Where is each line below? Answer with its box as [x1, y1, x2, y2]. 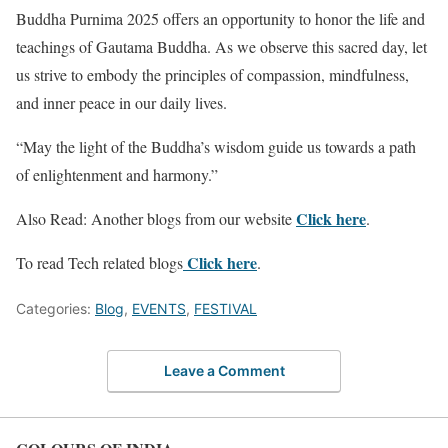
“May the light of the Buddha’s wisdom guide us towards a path [16, 135, 416, 157]
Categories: [16, 299, 95, 317]
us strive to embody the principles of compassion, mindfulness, [16, 63, 409, 85]
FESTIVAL [194, 299, 257, 317]
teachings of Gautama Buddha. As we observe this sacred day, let [16, 35, 427, 57]
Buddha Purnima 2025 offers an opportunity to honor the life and [16, 7, 425, 29]
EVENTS [132, 299, 186, 317]
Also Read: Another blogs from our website [16, 207, 296, 229]
